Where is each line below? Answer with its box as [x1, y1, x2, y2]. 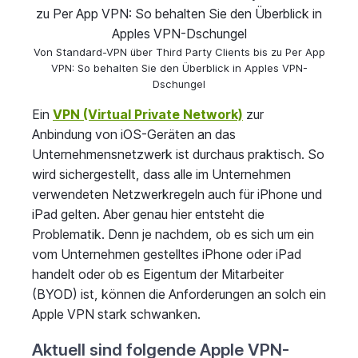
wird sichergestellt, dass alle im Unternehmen [32, 165, 291, 182]
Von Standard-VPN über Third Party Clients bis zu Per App [33, 45, 325, 58]
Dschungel [153, 77, 205, 90]
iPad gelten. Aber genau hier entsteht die [32, 205, 265, 222]
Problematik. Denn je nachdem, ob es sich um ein [32, 225, 314, 242]
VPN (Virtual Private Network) [53, 105, 243, 122]
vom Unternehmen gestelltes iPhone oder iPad [32, 245, 301, 262]
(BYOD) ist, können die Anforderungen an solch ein [32, 285, 326, 302]
